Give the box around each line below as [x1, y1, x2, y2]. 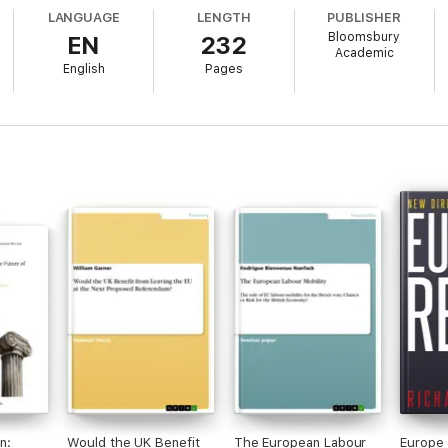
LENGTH [197, 10, 251, 25]
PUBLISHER [327, 10, 401, 25]
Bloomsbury [328, 30, 401, 44]
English [62, 62, 105, 76]
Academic [334, 46, 394, 60]
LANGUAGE [47, 10, 121, 25]
